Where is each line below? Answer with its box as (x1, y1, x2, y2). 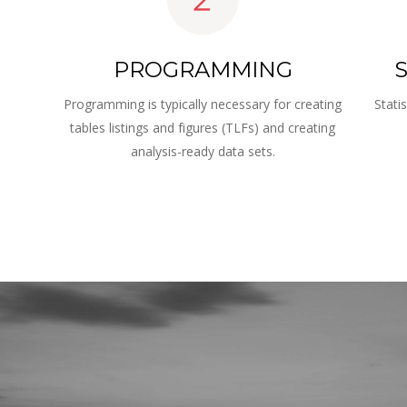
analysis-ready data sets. (130, 142, 275, 160)
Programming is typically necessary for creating (64, 95, 346, 114)
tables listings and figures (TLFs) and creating (70, 118, 340, 136)
